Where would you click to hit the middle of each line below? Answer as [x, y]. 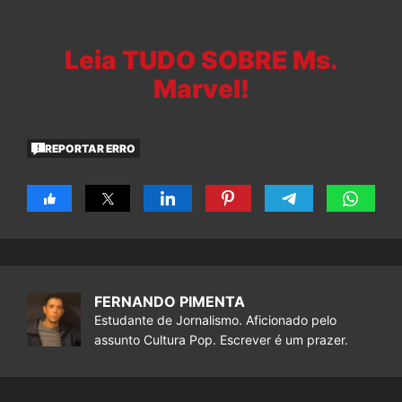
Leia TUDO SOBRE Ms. [201, 61]
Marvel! [201, 89]
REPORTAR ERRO [91, 148]
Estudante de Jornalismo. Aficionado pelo [215, 320]
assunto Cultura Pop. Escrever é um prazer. [221, 340]
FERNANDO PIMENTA [170, 302]
